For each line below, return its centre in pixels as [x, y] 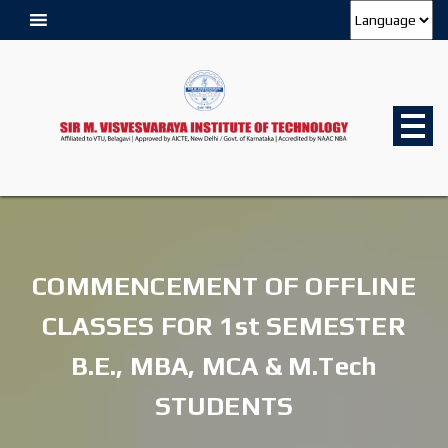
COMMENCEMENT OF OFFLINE [224, 286]
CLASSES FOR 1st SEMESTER [224, 326]
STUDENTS [224, 406]
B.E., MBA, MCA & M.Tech [224, 366]
